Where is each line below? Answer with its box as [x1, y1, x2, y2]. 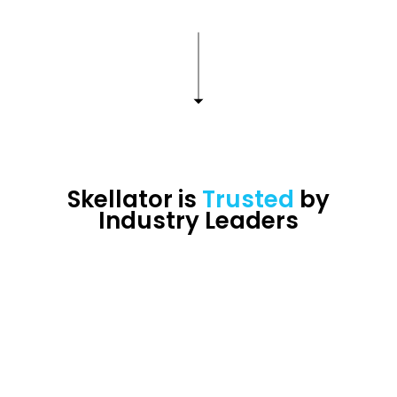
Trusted [202, 183, 294, 216]
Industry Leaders [98, 205, 299, 237]
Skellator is [67, 183, 202, 216]
